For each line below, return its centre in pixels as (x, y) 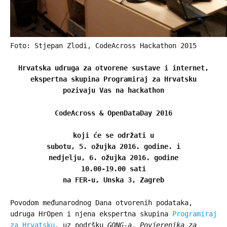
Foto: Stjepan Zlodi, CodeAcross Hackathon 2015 (103, 46)
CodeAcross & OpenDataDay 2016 (113, 113)
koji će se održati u (113, 136)
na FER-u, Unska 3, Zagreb (113, 180)
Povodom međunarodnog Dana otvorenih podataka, (101, 202)
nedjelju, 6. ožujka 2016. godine (113, 158)
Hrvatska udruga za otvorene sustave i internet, (113, 68)
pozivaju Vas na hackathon (113, 90)
